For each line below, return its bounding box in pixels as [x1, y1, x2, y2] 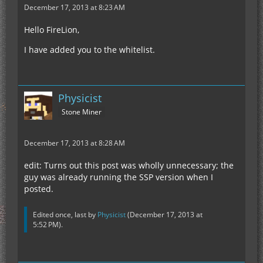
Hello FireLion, [24, 24, 79, 36]
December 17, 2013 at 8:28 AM [24, 138, 125, 149]
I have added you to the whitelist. [24, 44, 155, 56]
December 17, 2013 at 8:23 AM [24, 2, 125, 13]
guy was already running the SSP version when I [24, 171, 213, 183]
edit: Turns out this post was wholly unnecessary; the [24, 160, 234, 171]
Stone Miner [62, 107, 102, 117]
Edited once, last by [33, 210, 97, 220]
